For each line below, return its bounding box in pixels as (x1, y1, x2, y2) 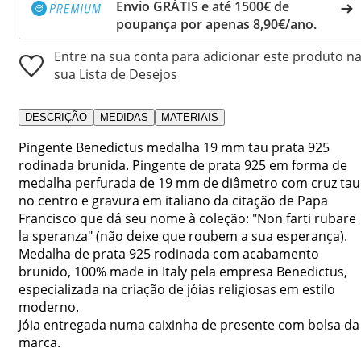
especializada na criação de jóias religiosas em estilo (19, 280, 335, 298)
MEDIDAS (100, 110, 148, 123)
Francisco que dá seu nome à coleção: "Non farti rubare (19, 209, 356, 227)
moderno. (19, 297, 79, 316)
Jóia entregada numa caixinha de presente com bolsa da (19, 315, 359, 334)
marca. (19, 333, 60, 351)
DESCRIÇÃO (25, 110, 87, 123)
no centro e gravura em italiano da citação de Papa (19, 191, 328, 210)
